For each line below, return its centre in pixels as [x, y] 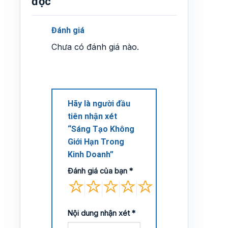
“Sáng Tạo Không [101, 129]
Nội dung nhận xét [100, 213]
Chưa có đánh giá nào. [95, 47]
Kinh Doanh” [92, 154]
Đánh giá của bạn [98, 170]
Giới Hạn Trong [96, 141]
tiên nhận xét [92, 116]
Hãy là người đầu [99, 103]
